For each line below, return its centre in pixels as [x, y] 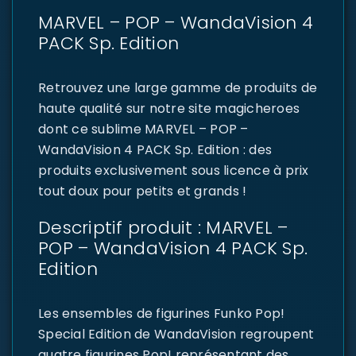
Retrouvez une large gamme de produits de [178, 88]
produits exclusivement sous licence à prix [174, 170]
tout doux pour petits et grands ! [143, 191]
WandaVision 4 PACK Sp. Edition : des [155, 150]
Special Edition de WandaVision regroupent [176, 334]
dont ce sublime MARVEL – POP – [143, 129]
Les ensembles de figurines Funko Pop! [162, 313]
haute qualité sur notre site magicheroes [169, 108]
